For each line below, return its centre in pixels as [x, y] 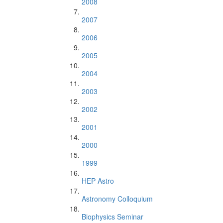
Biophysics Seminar [112, 217]
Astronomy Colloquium [117, 199]
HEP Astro [98, 181]
